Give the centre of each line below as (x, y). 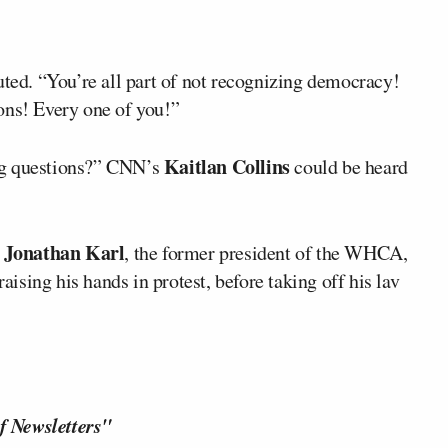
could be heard (348, 166)
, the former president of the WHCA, (266, 252)
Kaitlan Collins (226, 166)
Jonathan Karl (64, 252)
